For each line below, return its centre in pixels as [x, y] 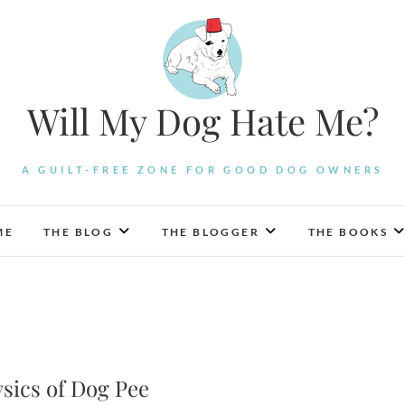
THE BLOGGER [211, 232]
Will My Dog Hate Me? [202, 121]
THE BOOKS [348, 232]
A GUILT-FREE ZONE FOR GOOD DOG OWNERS [202, 170]
